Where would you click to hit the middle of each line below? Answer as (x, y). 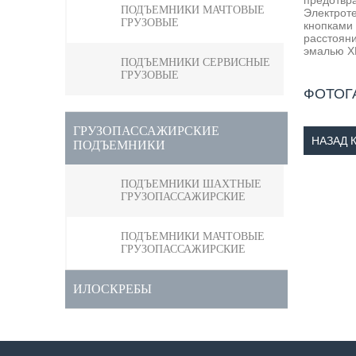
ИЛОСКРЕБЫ (112, 289)
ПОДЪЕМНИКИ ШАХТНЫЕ (191, 184)
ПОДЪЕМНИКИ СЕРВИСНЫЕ (195, 62)
